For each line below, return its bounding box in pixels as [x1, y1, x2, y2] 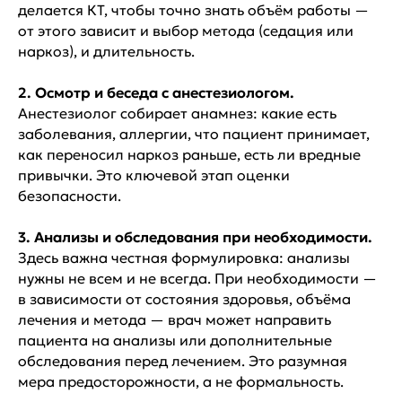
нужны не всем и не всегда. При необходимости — [18, 268, 377, 287]
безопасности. [18, 186, 121, 205]
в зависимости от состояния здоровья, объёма [18, 289, 351, 308]
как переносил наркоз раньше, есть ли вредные [18, 144, 361, 163]
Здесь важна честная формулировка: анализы [18, 248, 350, 267]
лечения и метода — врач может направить [18, 310, 331, 328]
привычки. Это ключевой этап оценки [18, 165, 290, 184]
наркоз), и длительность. [18, 41, 195, 60]
